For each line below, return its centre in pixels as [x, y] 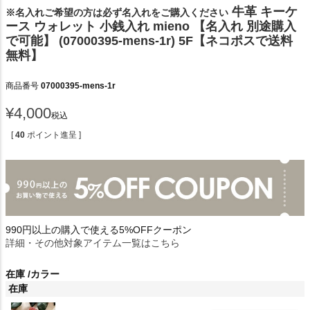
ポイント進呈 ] [54, 135]
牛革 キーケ [265, 11]
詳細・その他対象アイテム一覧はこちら [93, 243]
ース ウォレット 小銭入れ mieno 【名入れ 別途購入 [151, 26]
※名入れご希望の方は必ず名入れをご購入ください [117, 12]
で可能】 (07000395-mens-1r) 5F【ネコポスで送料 [149, 40]
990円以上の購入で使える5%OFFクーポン [99, 229]
